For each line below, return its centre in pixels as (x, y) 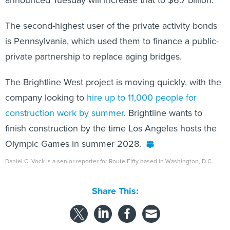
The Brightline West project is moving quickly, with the (113, 82)
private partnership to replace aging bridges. (93, 56)
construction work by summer (64, 113)
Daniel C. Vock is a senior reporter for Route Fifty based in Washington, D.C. (109, 161)
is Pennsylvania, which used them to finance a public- (112, 41)
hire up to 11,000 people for (142, 98)
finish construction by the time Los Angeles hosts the (111, 128)
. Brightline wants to (163, 113)
